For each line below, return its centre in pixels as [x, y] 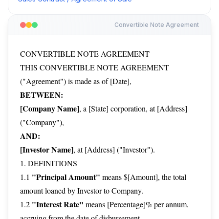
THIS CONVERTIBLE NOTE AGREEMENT [95, 67]
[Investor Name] [47, 149]
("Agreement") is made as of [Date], [76, 81]
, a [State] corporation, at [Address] [133, 108]
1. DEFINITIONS [49, 163]
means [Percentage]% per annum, [136, 204]
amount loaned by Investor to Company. [82, 190]
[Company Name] [50, 108]
